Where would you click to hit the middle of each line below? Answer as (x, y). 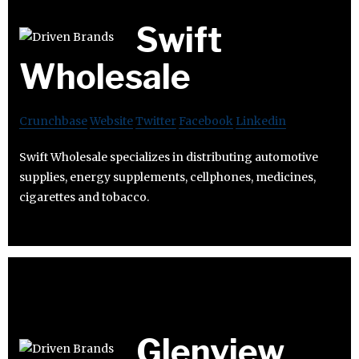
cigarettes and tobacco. (84, 198)
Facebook (206, 121)
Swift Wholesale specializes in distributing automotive (169, 157)
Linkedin (261, 121)
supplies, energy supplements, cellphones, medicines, (167, 177)
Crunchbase (53, 121)
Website (111, 121)
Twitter (156, 121)
